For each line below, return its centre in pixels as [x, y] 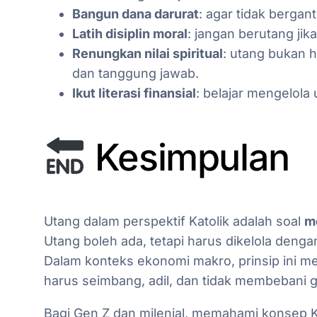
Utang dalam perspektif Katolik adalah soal [174, 221]
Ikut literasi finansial [134, 93]
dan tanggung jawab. [136, 73]
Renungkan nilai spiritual [148, 53]
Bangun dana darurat [136, 13]
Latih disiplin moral [130, 33]
